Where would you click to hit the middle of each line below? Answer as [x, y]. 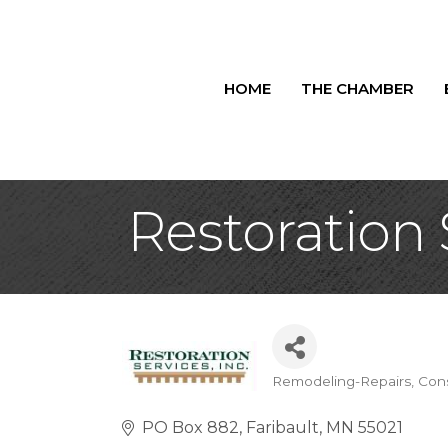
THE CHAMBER [357, 88]
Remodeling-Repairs [341, 381]
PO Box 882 [190, 427]
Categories [334, 397]
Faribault [282, 427]
